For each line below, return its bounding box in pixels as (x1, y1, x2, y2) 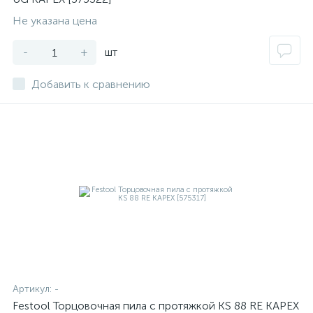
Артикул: (13, 283, 54, 295)
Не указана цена (13, 14, 97, 27)
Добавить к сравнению (31, 78, 150, 91)
